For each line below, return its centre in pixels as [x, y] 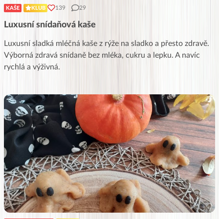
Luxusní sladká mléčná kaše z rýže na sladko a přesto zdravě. [107, 43]
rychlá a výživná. [32, 67]
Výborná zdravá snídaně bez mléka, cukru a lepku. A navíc [102, 55]
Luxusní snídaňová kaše [50, 25]
